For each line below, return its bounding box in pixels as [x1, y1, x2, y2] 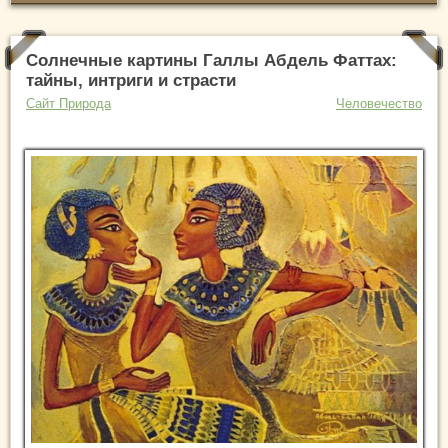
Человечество [336, 96, 422, 112]
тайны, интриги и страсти [26, 71, 236, 91]
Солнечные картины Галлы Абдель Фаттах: [26, 51, 397, 71]
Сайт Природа [26, 96, 111, 112]
